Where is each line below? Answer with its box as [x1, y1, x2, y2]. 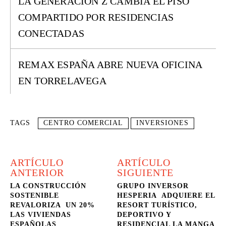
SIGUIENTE [117, 167, 174, 178]
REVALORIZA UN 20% [10, 201, 95, 209]
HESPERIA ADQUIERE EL [117, 192, 215, 199]
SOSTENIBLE [10, 192, 59, 199]
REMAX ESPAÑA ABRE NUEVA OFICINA [18, 59, 203, 70]
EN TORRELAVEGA [18, 75, 106, 86]
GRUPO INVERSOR [117, 182, 189, 190]
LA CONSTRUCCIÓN [10, 182, 86, 190]
